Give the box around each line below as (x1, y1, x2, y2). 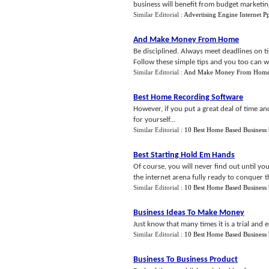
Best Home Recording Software (133, 93, 243, 102)
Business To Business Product (133, 255, 238, 264)
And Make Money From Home (133, 35, 239, 44)
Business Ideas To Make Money (133, 208, 244, 217)
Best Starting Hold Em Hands (133, 151, 235, 160)
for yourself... (133, 116, 175, 124)
